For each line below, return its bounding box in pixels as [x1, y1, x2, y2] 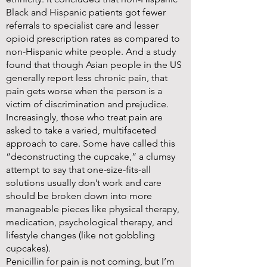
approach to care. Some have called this [6, 138, 175, 149]
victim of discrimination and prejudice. [6, 98, 169, 110]
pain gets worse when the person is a [6, 85, 162, 97]
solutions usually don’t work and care [6, 177, 162, 188]
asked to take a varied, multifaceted [6, 125, 156, 136]
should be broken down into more [6, 190, 152, 201]
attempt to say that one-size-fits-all [6, 164, 151, 175]
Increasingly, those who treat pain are [6, 111, 163, 123]
